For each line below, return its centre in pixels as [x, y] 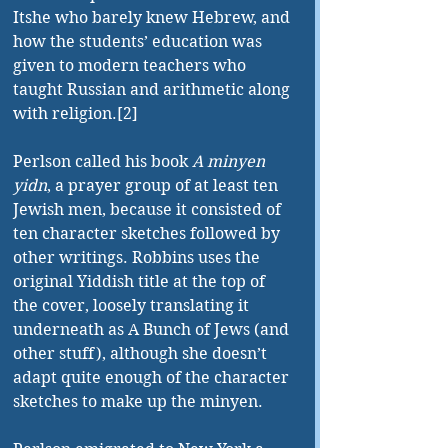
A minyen [230, 162]
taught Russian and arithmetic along [153, 90]
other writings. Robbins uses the [138, 258]
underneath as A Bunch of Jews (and [153, 330]
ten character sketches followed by [148, 234]
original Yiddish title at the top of [141, 282]
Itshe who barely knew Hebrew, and [153, 18]
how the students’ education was [139, 42]
